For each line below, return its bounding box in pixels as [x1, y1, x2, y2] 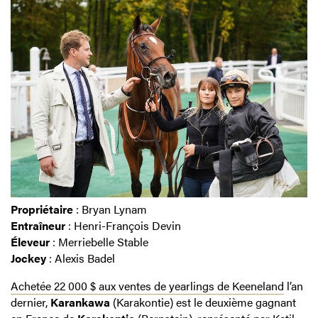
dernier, [11, 293, 50, 310]
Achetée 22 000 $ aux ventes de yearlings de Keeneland [11, 277, 284, 294]
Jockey [11, 249, 46, 266]
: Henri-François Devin [65, 216, 181, 234]
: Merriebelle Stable [50, 233, 148, 250]
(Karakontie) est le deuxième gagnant [110, 293, 296, 310]
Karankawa [50, 293, 110, 310]
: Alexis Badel [46, 249, 115, 266]
